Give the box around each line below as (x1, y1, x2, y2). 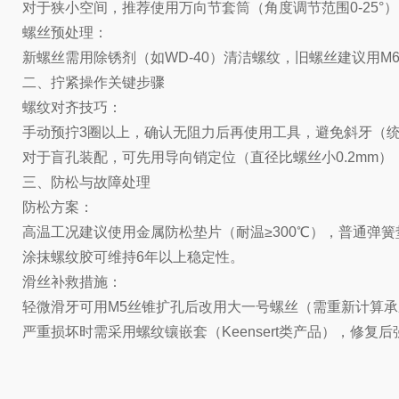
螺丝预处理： (22, 25, 108, 40)
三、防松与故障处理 (22, 175, 151, 190)
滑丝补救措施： (22, 274, 122, 289)
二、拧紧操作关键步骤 (22, 75, 165, 90)
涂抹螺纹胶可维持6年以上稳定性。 (22, 249, 244, 265)
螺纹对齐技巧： (22, 100, 122, 115)
